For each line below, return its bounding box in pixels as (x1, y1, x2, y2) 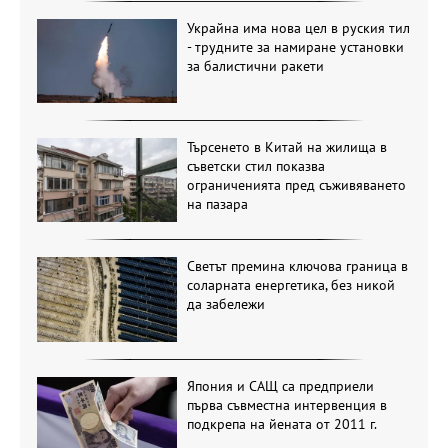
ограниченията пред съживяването (186, 175, 406, 194)
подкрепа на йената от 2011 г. (186, 414, 377, 433)
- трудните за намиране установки (186, 37, 404, 56)
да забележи (186, 295, 265, 314)
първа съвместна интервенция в (186, 395, 387, 414)
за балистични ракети (186, 56, 324, 75)
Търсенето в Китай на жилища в (186, 137, 387, 156)
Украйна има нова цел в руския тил (186, 18, 410, 37)
